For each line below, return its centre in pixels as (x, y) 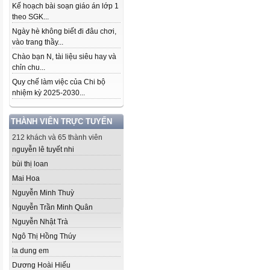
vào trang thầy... (38, 42)
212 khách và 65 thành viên (57, 137)
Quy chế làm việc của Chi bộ (59, 82)
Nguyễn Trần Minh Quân (52, 207)
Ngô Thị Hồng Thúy (44, 236)
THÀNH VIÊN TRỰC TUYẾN (61, 121)
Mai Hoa (26, 178)
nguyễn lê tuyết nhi (43, 149)
